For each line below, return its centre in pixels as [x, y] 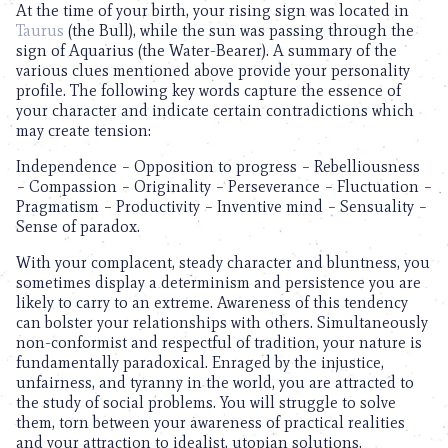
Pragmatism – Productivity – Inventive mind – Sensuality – [221, 206]
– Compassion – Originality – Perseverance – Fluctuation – [224, 186]
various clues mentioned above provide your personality [213, 70]
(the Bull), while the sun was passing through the [239, 30]
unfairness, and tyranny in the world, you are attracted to [215, 382]
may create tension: [83, 130]
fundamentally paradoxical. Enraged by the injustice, [200, 362]
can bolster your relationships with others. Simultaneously [222, 322]
